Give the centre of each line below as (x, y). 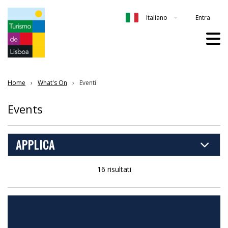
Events (25, 109)
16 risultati (114, 169)
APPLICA (35, 144)
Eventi (88, 82)
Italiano (157, 18)
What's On (52, 82)
